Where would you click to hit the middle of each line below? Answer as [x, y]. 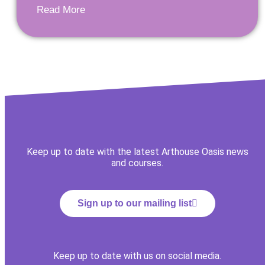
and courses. [137, 163]
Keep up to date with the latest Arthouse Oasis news [137, 152]
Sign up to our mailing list [134, 203]
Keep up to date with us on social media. [137, 256]
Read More [61, 10]
